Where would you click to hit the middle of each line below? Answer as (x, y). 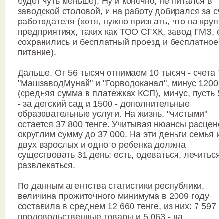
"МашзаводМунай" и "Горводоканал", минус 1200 (118, 83)
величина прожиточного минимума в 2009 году (113, 196)
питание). (37, 53)
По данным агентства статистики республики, (111, 186)
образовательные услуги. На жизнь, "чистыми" (112, 114)
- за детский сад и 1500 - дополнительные (104, 104)
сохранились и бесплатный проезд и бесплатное (118, 42)
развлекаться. (46, 165)
